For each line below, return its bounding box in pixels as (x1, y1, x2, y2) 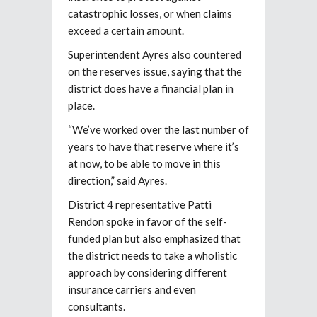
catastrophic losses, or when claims (68, 7, 232, 21)
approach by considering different (68, 266, 227, 279)
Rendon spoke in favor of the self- (68, 215, 227, 229)
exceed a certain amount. (68, 24, 184, 38)
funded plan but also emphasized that (68, 232, 241, 246)
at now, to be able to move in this (68, 157, 221, 171)
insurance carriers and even (68, 283, 196, 296)
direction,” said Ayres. (68, 174, 167, 188)
